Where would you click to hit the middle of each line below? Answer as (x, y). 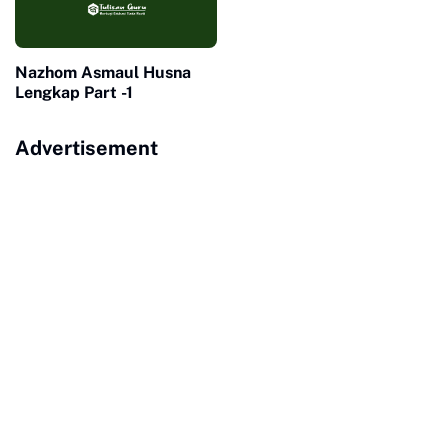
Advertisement (86, 148)
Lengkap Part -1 (74, 93)
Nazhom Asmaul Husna (103, 73)
